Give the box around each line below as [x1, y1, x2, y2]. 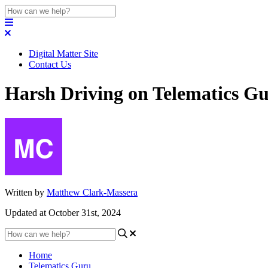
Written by [5, 187, 47, 197]
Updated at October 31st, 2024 [5, 207, 121, 218]
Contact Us [29, 59, 71, 69]
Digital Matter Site [29, 48, 98, 59]
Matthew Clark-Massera [47, 187, 138, 197]
